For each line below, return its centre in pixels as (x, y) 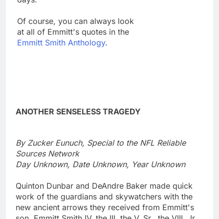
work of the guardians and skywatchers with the (104, 197)
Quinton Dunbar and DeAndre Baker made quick (104, 186)
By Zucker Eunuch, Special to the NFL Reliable (101, 143)
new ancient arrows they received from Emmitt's (105, 208)
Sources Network (47, 154)
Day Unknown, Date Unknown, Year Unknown (100, 164)
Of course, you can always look (76, 21)
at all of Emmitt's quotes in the (73, 32)
